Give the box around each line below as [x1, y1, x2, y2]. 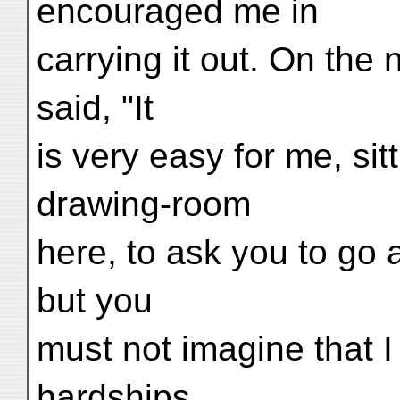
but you [37, 281, 153, 320]
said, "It [37, 88, 154, 127]
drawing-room [37, 185, 251, 223]
